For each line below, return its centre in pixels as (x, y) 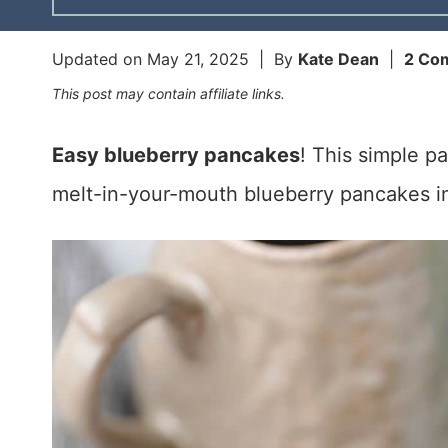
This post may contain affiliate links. (168, 94)
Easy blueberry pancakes (176, 155)
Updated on (99, 59)
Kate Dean (338, 59)
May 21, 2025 (198, 59)
